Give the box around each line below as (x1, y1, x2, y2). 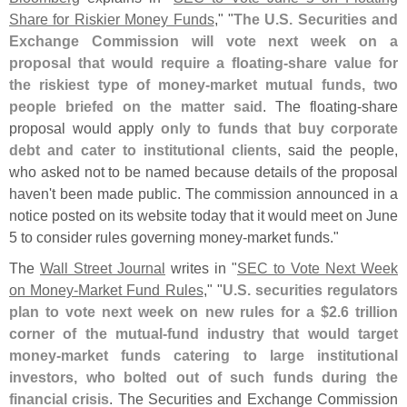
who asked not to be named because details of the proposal (9, 163, 398, 180)
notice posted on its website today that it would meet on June (9, 206, 398, 223)
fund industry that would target (166, 324, 399, 342)
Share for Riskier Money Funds (9, 10, 214, 27)
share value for (288, 54, 399, 71)
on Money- (9, 281, 79, 298)
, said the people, (277, 141, 398, 158)
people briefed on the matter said (9, 97, 263, 114)
